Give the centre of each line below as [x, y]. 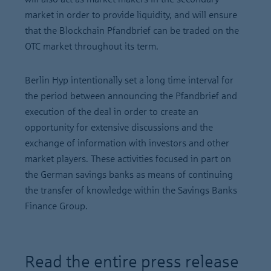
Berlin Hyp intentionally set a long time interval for [129, 80]
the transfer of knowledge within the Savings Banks [131, 190]
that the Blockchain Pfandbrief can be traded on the [132, 31]
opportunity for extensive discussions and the [119, 127]
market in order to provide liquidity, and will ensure [131, 15]
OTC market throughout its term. [92, 46]
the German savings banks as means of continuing [129, 175]
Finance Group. [56, 206]
